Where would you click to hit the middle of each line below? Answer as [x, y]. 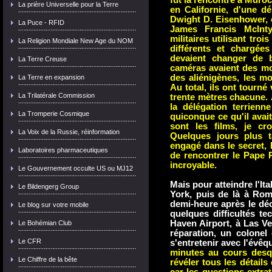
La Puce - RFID [41, 22]
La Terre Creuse [42, 59]
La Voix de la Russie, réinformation [69, 132]
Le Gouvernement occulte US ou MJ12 [76, 168]
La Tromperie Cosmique [54, 114]
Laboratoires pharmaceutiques [63, 150]
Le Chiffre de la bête [48, 259]
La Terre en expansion [51, 77]
